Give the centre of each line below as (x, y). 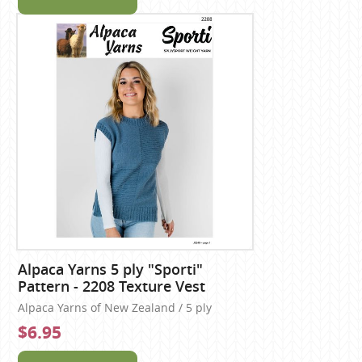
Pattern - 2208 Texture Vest (112, 286)
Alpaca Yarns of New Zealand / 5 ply (115, 307)
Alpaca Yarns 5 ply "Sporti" (111, 269)
